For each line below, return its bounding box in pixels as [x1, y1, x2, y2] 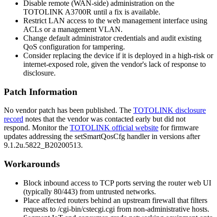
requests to [23, 204, 58, 213]
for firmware [158, 124, 199, 132]
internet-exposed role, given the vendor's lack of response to [23, 60, 206, 68]
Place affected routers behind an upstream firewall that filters [23, 196, 207, 204]
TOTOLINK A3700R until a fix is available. [23, 7, 160, 16]
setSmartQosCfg [75, 132, 125, 141]
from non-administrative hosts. [115, 204, 209, 213]
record [4, 115, 23, 124]
